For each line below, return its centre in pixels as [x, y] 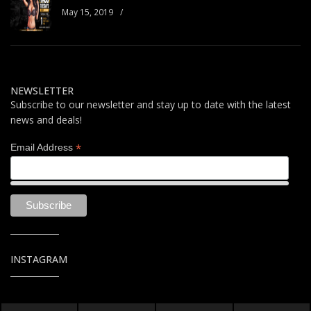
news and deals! [46, 120]
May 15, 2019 [87, 12]
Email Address [43, 148]
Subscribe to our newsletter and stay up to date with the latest [151, 105]
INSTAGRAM [39, 259]
